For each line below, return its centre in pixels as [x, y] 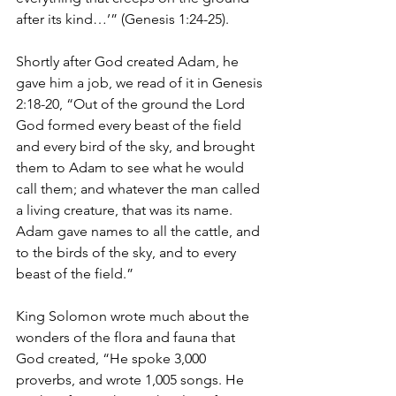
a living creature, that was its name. [126, 210]
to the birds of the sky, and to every [128, 252]
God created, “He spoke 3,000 [113, 358]
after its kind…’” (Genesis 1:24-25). [122, 19]
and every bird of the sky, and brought [137, 146]
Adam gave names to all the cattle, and [140, 231]
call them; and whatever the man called [140, 189]
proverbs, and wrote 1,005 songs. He [132, 380]
